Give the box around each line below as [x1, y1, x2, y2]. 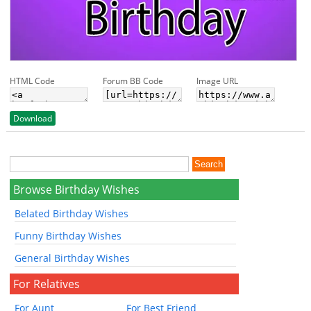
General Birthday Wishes [15, 251, 131, 264]
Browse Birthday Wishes [13, 181, 140, 197]
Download [12, 112, 52, 124]
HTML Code [9, 74, 55, 87]
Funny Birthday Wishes [15, 228, 122, 242]
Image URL [196, 74, 238, 87]
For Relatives [13, 276, 81, 292]
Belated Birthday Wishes [15, 206, 129, 220]
